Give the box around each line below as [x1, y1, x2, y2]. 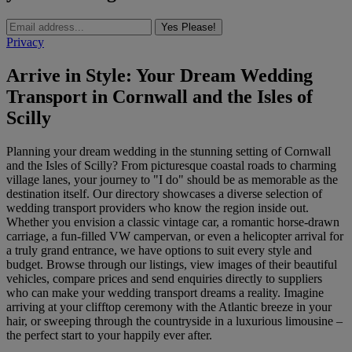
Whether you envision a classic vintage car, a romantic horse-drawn [6, 214, 339, 229]
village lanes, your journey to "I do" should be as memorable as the [6, 172, 338, 186]
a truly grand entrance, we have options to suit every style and [6, 243, 312, 257]
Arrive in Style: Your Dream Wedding [6, 64, 313, 86]
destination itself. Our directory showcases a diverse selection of [6, 186, 322, 200]
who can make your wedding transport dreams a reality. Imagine [6, 285, 324, 299]
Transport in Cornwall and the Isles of [6, 86, 313, 107]
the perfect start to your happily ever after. [6, 328, 212, 342]
